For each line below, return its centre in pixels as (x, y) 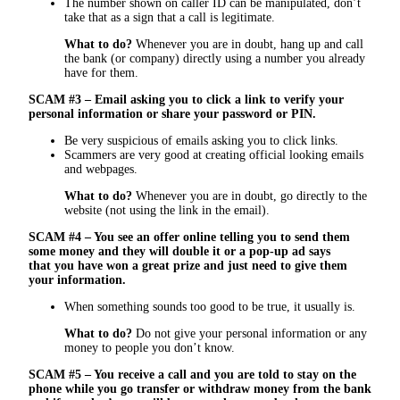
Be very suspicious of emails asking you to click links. (201, 140)
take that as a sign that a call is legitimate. (170, 17)
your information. (77, 279)
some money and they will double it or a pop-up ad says (179, 251)
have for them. (101, 72)
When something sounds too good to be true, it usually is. (210, 306)
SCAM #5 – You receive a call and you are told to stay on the (192, 374)
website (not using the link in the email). (167, 210)
